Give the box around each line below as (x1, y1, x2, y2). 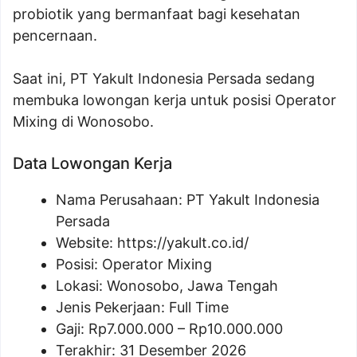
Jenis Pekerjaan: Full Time (56, 299, 229, 316)
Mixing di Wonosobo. (13, 113, 154, 130)
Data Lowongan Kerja (13, 154, 172, 173)
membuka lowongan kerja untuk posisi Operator (13, 92, 336, 108)
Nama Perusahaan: (56, 191, 186, 208)
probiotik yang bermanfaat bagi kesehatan (13, 6, 300, 22)
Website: (56, 234, 117, 251)
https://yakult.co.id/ (117, 234, 249, 251)
